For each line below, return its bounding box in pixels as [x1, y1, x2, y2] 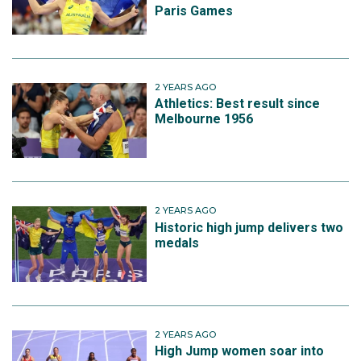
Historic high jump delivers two [155, 219, 344, 235]
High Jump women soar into [155, 343, 325, 359]
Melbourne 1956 [155, 111, 254, 127]
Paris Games [155, 3, 234, 19]
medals [155, 234, 200, 251]
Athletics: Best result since [155, 96, 321, 112]
